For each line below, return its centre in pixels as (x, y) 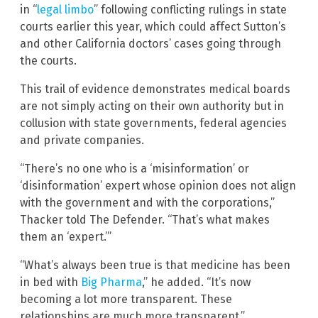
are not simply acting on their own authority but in (152, 106)
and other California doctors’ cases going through (150, 44)
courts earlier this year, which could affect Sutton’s (153, 27)
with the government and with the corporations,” (147, 203)
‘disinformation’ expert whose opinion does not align (158, 186)
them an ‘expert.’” (66, 237)
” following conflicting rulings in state (190, 10)
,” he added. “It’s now (196, 283)
